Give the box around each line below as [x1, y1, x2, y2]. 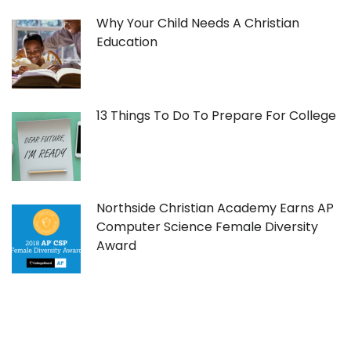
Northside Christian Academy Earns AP [96, 199, 334, 217]
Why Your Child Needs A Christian [96, 14, 299, 32]
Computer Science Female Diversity [96, 218, 318, 236]
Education [96, 33, 157, 51]
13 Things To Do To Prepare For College [96, 107, 336, 125]
